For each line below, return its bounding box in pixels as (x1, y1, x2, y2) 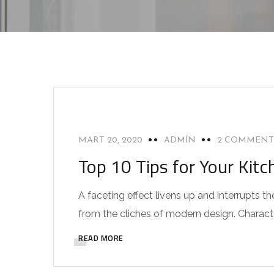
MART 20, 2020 (78, 136, 143, 145)
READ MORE (78, 232, 124, 244)
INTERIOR (84, 97, 122, 109)
